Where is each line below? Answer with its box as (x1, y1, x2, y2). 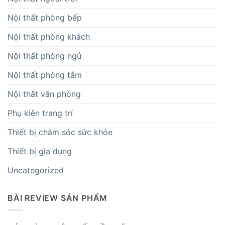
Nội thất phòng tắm (8, 69, 82, 80)
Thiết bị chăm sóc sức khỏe (8, 127, 113, 137)
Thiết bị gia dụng (8, 146, 72, 156)
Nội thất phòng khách (8, 31, 90, 42)
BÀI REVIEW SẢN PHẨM (8, 192, 108, 203)
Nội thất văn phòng (8, 88, 81, 99)
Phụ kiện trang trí (8, 107, 73, 118)
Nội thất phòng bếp (8, 12, 82, 23)
